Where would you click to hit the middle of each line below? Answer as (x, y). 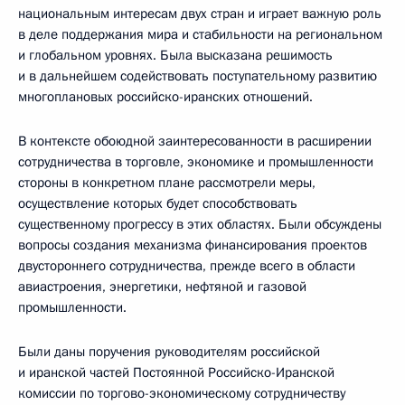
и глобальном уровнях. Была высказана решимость (175, 55)
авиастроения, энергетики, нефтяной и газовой (162, 287)
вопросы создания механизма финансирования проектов (193, 245)
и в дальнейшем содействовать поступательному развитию (198, 76)
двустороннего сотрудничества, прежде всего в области (187, 266)
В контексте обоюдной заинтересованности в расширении (195, 141)
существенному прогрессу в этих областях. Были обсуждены (200, 224)
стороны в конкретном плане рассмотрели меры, (167, 183)
